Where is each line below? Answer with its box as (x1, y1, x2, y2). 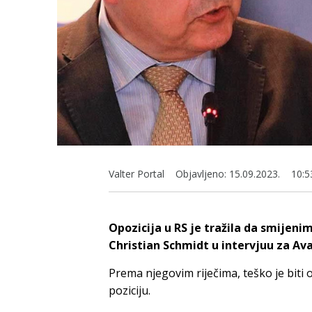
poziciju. (109, 282, 150, 298)
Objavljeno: (175, 167, 226, 181)
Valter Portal (109, 167, 164, 181)
